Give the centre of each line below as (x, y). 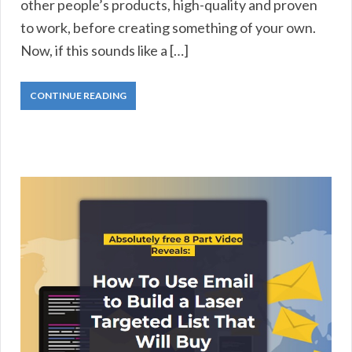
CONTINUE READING (78, 95)
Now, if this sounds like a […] (104, 50)
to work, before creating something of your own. (168, 27)
